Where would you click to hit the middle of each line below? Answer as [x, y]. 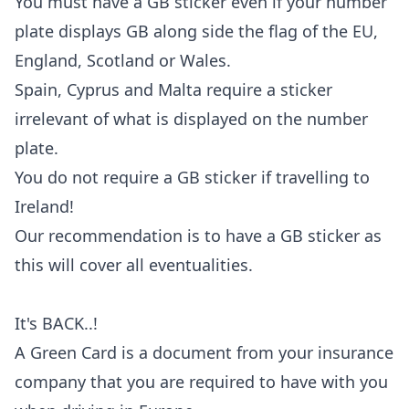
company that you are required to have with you [201, 382]
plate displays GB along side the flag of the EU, [196, 31]
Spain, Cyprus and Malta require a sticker [173, 89]
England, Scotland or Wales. [123, 60]
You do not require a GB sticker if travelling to [192, 177]
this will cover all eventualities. [134, 265]
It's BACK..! [56, 323]
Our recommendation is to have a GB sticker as [198, 236]
